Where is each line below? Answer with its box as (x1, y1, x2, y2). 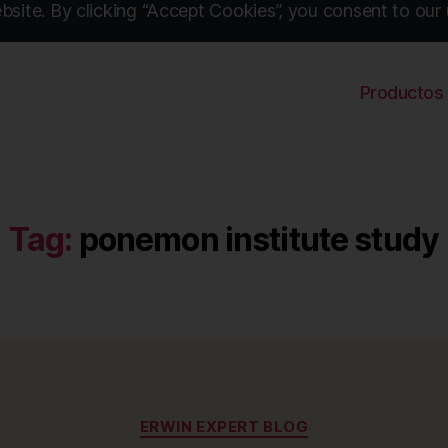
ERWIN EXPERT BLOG (139, 417, 309, 436)
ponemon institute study (78, 220, 440, 259)
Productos (359, 81, 444, 103)
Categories (223, 407, 312, 428)
